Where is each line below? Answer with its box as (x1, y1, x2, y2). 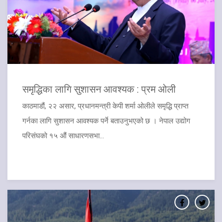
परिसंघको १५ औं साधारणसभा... (22, 131, 104, 141)
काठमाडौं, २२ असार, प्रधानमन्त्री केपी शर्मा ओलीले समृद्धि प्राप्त (22, 102, 188, 111)
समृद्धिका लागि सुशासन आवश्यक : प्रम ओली (22, 82, 176, 96)
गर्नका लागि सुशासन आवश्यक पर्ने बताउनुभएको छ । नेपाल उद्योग (22, 116, 190, 126)
